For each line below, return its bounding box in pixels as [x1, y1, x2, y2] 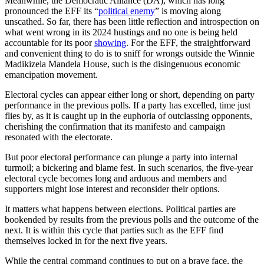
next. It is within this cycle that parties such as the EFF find [5, 225, 223, 236]
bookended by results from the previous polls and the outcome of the [5, 214, 259, 225]
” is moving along [155, 6, 221, 16]
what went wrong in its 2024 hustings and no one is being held [5, 27, 237, 38]
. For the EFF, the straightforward [126, 38, 250, 48]
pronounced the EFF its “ [5, 6, 98, 16]
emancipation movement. [5, 70, 98, 80]
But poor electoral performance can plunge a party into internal [5, 152, 237, 163]
